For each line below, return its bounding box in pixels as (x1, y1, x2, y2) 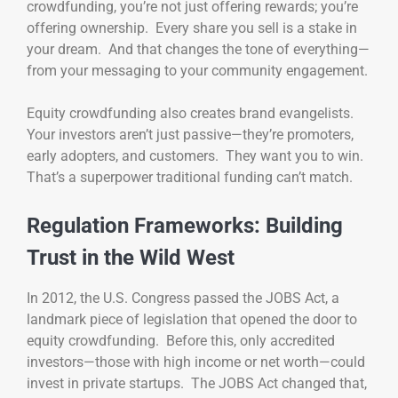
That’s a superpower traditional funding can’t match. (27, 169, 353, 187)
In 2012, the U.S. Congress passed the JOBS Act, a (27, 290, 339, 307)
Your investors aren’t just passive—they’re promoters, (27, 126, 354, 144)
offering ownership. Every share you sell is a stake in (27, 20, 357, 37)
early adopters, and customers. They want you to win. (27, 147, 367, 165)
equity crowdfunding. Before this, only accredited (27, 332, 335, 350)
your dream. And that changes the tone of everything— (27, 41, 370, 59)
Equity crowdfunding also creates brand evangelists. (27, 105, 357, 123)
